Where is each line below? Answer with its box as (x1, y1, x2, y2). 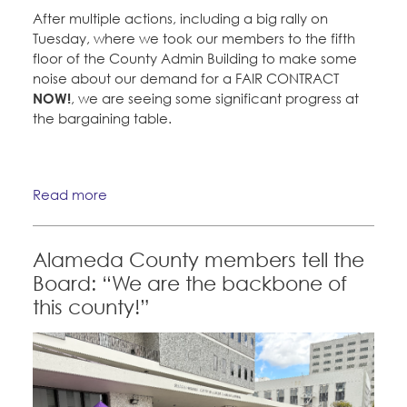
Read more (33, 186, 107, 203)
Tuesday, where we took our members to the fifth (33, 29, 355, 46)
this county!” (33, 295, 150, 320)
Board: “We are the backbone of (33, 272, 347, 296)
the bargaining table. (33, 109, 172, 126)
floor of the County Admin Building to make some (33, 49, 357, 66)
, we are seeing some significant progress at (71, 89, 359, 106)
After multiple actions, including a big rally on (33, 9, 328, 26)
